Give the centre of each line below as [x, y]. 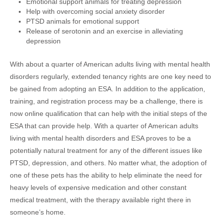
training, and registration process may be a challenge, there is [106, 101]
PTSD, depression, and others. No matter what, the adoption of [108, 163]
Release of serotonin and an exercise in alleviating [104, 31]
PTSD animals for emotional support [82, 21]
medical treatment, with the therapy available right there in [100, 200]
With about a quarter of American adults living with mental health [110, 64]
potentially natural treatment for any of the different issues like [106, 150]
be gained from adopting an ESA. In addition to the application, [108, 89]
